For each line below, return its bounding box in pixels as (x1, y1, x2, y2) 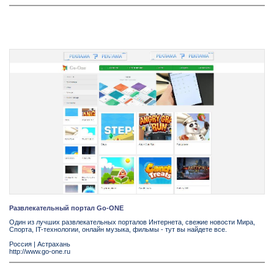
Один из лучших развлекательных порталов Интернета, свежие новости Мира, (9, 218, 255, 226)
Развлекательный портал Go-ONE (9, 204, 124, 212)
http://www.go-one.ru (9, 248, 70, 256)
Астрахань (37, 240, 70, 248)
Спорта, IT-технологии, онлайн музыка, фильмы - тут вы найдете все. (9, 226, 227, 234)
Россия (9, 240, 32, 248)
